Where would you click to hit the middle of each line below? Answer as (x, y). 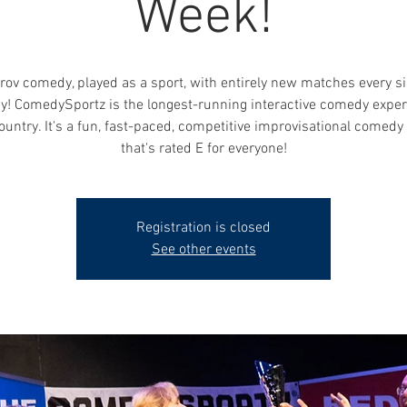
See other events (203, 250)
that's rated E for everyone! (203, 149)
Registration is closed (203, 228)
